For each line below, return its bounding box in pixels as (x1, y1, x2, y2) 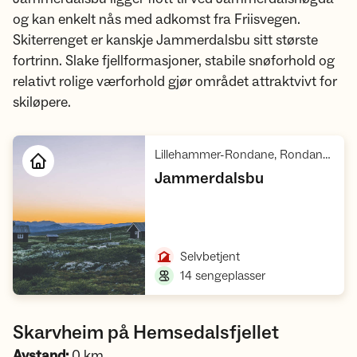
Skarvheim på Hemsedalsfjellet (13, 320, 279, 345)
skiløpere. (13, 93, 71, 112)
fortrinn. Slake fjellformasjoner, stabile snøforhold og (13, 52, 335, 70)
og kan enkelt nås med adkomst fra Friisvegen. (13, 10, 300, 29)
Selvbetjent (180, 249, 241, 265)
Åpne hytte (178, 216, 239, 232)
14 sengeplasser (180, 268, 266, 284)
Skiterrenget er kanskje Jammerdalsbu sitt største (13, 31, 318, 49)
